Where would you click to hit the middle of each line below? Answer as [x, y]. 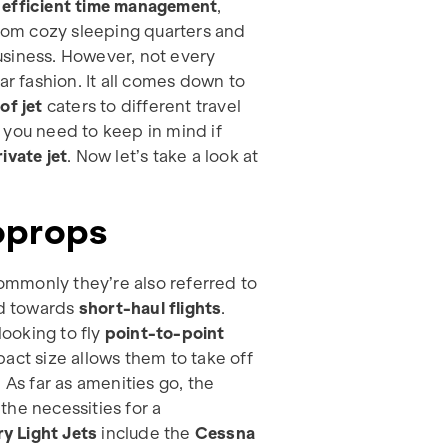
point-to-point [164, 332]
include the [148, 432]
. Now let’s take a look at [163, 155]
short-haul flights [150, 307]
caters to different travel [142, 105]
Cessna [225, 432]
